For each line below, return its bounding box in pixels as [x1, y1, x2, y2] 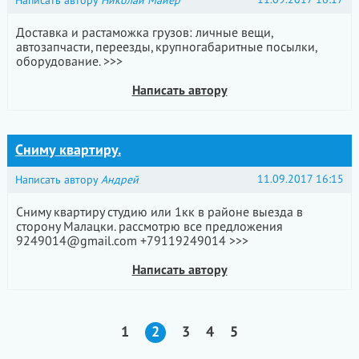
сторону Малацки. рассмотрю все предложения [15, 220, 283, 234]
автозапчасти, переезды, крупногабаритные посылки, [15, 40, 317, 54]
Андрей [100, 173, 139, 187]
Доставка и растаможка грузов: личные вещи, [15, 26, 272, 40]
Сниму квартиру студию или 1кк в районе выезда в [15, 205, 303, 220]
